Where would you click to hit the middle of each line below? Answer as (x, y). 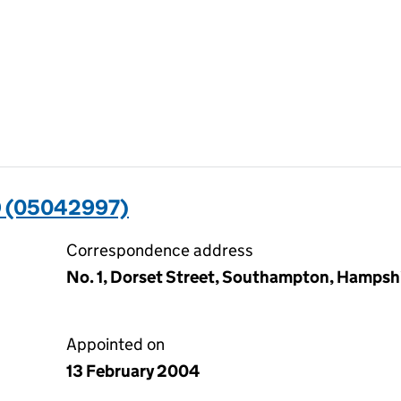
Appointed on (115, 344)
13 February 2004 (133, 371)
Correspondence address (160, 250)
